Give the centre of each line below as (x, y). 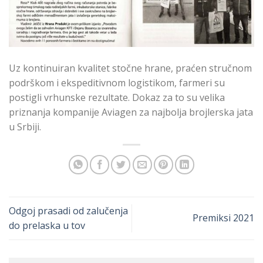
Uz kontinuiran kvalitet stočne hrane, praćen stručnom (130, 68)
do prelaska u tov (47, 225)
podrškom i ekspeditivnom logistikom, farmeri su (117, 83)
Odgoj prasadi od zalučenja (68, 210)
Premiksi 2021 (223, 218)
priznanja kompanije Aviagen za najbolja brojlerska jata (131, 112)
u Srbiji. (25, 127)
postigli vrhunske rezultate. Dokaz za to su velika (117, 98)
